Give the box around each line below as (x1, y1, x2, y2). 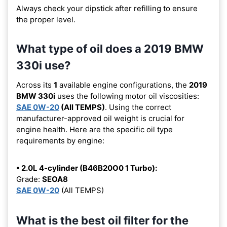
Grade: (16, 174, 42, 184)
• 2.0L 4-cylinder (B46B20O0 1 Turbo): (16, 163, 157, 173)
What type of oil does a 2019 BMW (16, 42, 204, 55)
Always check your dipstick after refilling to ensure (16, 3, 198, 13)
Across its (16, 80, 54, 90)
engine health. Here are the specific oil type (16, 124, 173, 134)
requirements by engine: (16, 135, 104, 145)
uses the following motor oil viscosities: (55, 91, 199, 101)
